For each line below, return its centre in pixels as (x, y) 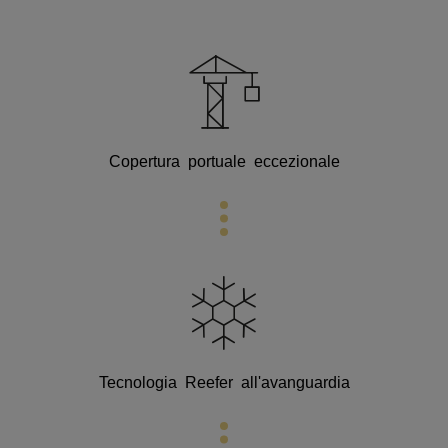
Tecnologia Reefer (169, 381)
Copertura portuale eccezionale (224, 160)
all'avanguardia (295, 381)
